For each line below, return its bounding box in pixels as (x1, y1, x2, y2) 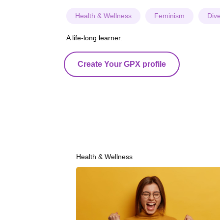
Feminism (154, 11, 185, 20)
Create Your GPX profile (78, 59, 166, 68)
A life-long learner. (66, 33, 122, 42)
